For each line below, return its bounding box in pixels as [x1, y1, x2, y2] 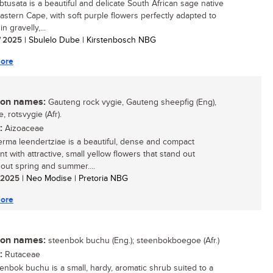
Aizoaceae [2, 124, 44, 133]
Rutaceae [2, 250, 40, 260]
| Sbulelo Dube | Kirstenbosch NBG [22, 35, 156, 45]
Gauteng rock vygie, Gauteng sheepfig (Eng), [46, 97, 216, 107]
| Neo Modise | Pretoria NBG [19, 174, 128, 183]
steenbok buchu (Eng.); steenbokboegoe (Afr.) [46, 236, 219, 246]
